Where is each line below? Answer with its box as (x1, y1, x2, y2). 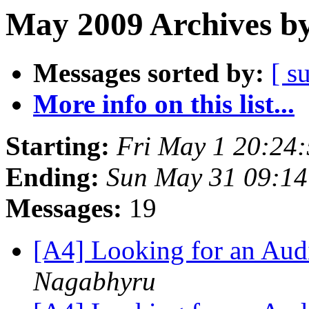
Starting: (6, 131, 110, 161)
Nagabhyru (33, 266, 156, 297)
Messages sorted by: (33, 58, 264, 88)
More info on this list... (33, 89, 295, 119)
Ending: (6, 162, 99, 192)
